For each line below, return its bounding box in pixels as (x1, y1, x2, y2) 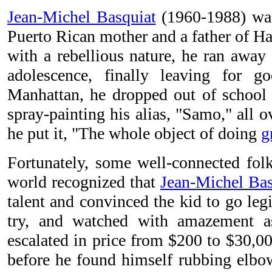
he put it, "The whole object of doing (7, 124, 261, 143)
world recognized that (7, 172, 160, 192)
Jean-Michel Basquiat (7, 7, 156, 27)
